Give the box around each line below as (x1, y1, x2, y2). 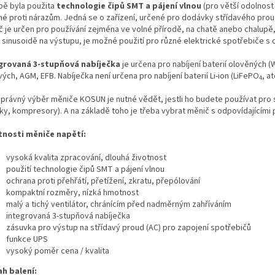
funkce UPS (6, 233, 48, 246)
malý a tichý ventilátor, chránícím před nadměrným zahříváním (6, 198, 231, 211)
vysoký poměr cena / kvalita (6, 244, 109, 257)
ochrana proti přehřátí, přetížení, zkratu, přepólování (6, 174, 200, 187)
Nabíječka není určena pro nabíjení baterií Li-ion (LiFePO (58, 69, 259, 82)
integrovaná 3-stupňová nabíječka (6, 209, 130, 222)
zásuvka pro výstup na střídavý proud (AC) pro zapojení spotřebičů (6, 221, 251, 234)
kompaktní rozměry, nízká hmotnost (6, 186, 139, 199)
